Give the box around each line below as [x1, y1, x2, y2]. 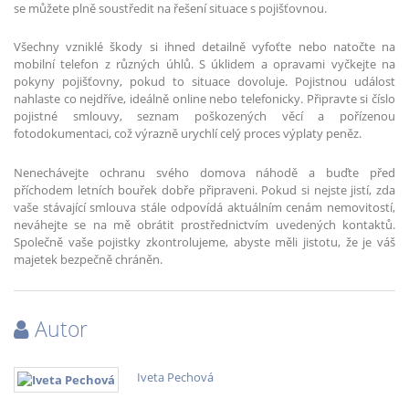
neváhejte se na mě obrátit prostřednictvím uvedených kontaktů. [14, 216, 395, 234]
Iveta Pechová [137, 368, 215, 385]
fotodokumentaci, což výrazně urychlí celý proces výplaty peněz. [14, 125, 362, 142]
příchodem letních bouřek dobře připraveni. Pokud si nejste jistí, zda [14, 182, 395, 199]
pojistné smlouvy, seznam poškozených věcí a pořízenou [14, 108, 395, 125]
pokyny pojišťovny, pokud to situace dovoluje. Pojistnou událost [14, 73, 395, 90]
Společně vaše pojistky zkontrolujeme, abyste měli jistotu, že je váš [14, 234, 395, 251]
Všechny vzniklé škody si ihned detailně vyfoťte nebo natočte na [14, 38, 395, 56]
